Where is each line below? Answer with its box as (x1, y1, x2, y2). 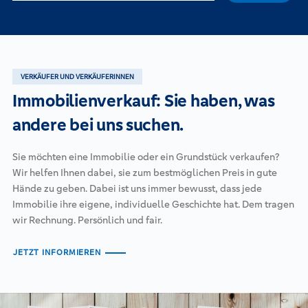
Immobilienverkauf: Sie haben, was (12, 89, 275, 111)
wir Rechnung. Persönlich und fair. (12, 213, 162, 226)
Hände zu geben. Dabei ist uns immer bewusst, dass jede (12, 181, 262, 195)
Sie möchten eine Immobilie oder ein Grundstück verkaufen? (12, 150, 279, 163)
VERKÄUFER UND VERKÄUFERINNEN (20, 71, 134, 81)
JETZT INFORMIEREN (12, 247, 102, 258)
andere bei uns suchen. (12, 113, 184, 135)
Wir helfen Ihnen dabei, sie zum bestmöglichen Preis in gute (12, 166, 277, 179)
